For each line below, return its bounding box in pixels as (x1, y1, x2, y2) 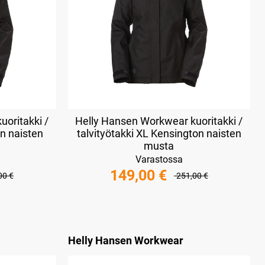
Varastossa (135, 153, 183, 165)
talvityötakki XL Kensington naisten (76, 127, 241, 140)
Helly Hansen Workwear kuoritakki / (75, 114, 243, 127)
